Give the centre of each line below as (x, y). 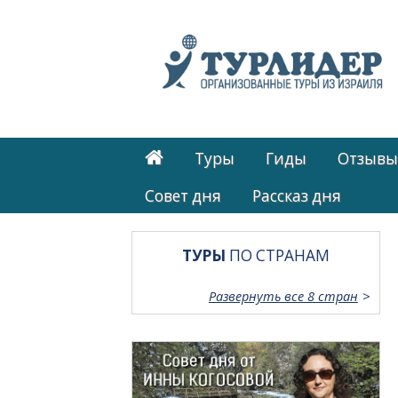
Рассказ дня (297, 195)
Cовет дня (183, 195)
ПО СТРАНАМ (277, 256)
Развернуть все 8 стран (283, 297)
